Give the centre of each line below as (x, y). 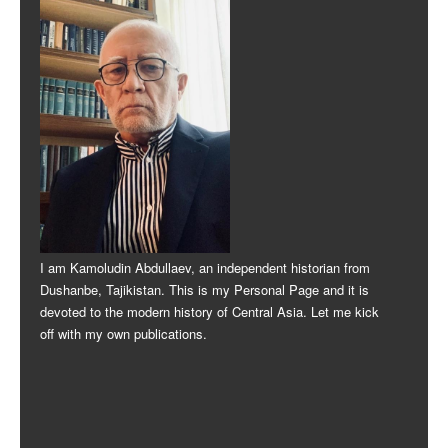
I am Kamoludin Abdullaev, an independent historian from (205, 268)
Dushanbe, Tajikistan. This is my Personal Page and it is (204, 290)
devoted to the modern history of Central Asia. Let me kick (209, 312)
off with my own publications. (123, 334)
